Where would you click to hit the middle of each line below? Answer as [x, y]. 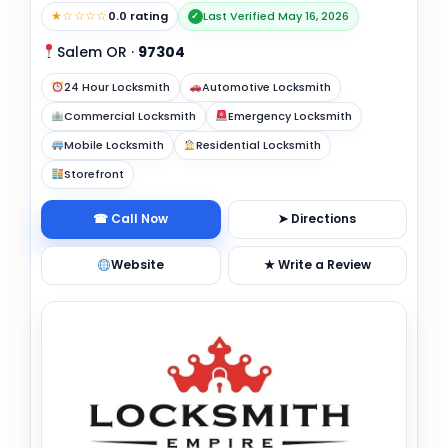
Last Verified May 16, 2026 [275, 15]
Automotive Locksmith [267, 86]
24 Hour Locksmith [116, 86]
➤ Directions [317, 219]
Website [138, 265]
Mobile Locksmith [113, 144]
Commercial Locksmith [129, 115]
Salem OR [91, 51]
